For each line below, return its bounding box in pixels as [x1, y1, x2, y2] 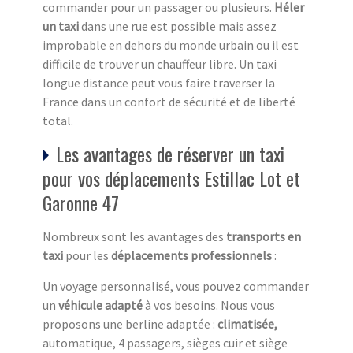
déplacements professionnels [111, 247, 272, 264]
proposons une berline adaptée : [43, 316, 217, 333]
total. [43, 113, 73, 129]
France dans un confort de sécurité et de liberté [43, 94, 295, 110]
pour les [63, 247, 111, 264]
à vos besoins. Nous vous [143, 297, 275, 314]
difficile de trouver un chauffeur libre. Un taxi [43, 56, 277, 72]
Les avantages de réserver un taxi [56, 139, 284, 169]
